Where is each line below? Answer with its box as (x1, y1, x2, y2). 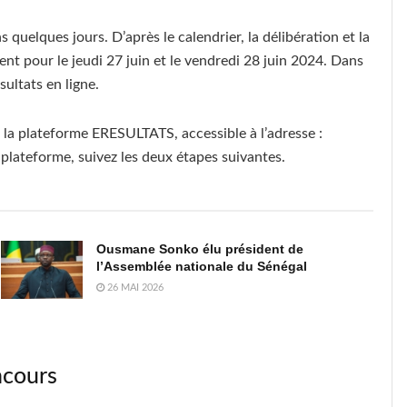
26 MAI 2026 (104, 282, 164, 293)
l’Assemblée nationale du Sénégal (95, 258, 307, 273)
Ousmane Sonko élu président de (95, 241, 303, 256)
